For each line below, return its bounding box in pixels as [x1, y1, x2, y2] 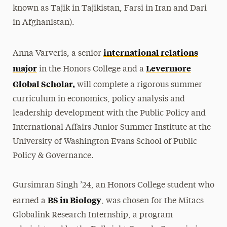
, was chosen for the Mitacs [101, 197, 204, 205]
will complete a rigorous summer [74, 81, 202, 89]
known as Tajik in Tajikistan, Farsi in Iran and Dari [12, 4, 207, 13]
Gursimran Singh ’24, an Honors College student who [12, 181, 214, 190]
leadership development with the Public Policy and [12, 109, 206, 118]
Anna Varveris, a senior [12, 49, 103, 58]
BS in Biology [47, 194, 101, 205]
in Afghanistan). [12, 18, 74, 27]
